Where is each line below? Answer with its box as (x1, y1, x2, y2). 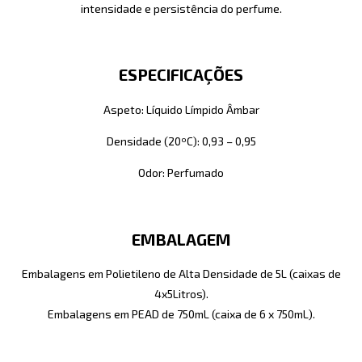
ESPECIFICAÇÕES (119, 65, 243, 85)
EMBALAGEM (131, 229, 231, 249)
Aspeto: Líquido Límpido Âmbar (103, 103, 259, 117)
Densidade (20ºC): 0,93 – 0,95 (106, 134, 256, 149)
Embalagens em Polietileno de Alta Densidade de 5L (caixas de (21, 267, 341, 281)
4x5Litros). (154, 287, 208, 301)
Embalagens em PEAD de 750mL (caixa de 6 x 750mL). (47, 307, 315, 322)
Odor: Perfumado (138, 166, 224, 180)
